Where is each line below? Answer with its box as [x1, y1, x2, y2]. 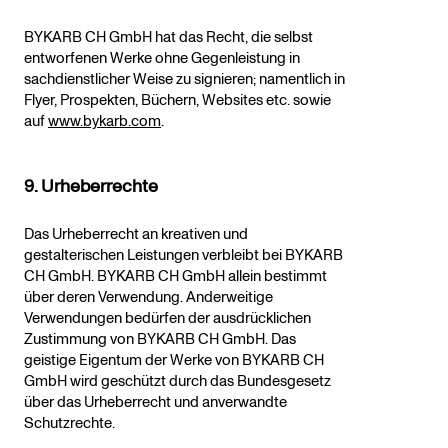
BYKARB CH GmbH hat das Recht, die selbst [24, 27, 313, 49]
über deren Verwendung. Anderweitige [24, 287, 273, 309]
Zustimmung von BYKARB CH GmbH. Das [24, 329, 296, 351]
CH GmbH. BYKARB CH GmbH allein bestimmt [24, 266, 327, 288]
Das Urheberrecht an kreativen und [24, 224, 248, 246]
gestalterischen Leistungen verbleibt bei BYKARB [24, 245, 343, 267]
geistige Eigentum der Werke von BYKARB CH [24, 350, 324, 372]
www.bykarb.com [48, 111, 161, 133]
